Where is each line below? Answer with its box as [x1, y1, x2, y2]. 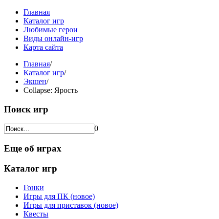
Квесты [23, 209, 48, 218]
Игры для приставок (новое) [23, 200, 118, 209]
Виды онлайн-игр [23, 34, 83, 43]
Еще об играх [4, 143, 62, 154]
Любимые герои [23, 25, 78, 34]
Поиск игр [4, 104, 48, 114]
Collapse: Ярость [23, 86, 78, 94]
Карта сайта [23, 43, 63, 51]
